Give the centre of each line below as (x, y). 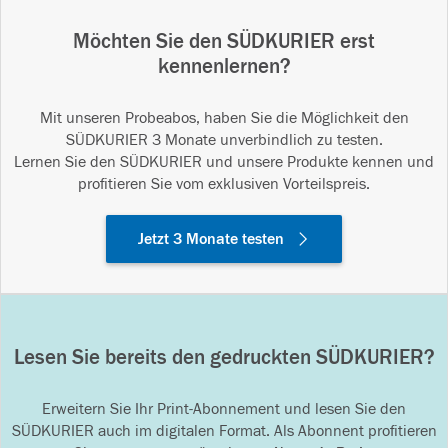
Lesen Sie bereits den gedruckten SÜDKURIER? (224, 358)
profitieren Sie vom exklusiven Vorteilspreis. (224, 184)
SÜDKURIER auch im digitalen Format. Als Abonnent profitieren (224, 431)
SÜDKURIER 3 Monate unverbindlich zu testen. (224, 140)
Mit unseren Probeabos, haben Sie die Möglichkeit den (224, 118)
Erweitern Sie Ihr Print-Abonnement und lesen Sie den (224, 409)
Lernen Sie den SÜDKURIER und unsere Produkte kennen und (224, 162)
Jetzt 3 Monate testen (211, 239)
